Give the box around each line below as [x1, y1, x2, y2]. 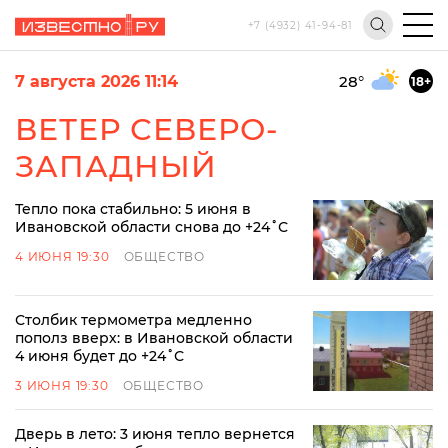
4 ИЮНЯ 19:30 [15, 249, 110, 264]
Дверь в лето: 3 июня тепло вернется [15, 425, 295, 443]
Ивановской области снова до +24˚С [15, 218, 288, 236]
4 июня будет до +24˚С [15, 347, 184, 365]
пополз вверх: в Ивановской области [15, 329, 293, 347]
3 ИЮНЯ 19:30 [15, 378, 109, 393]
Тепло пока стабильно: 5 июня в [15, 200, 251, 218]
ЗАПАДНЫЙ [15, 148, 217, 185]
